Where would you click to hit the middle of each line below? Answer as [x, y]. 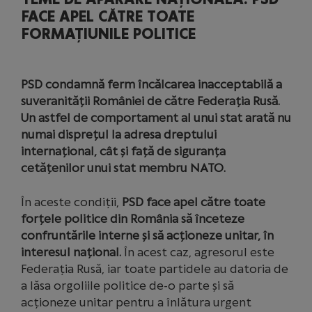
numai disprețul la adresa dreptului [119, 134]
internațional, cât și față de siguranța [123, 151]
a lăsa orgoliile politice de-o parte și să [127, 286]
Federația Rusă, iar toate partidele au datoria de [155, 269]
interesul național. [71, 252]
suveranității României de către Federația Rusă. [150, 101]
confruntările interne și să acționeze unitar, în [147, 235]
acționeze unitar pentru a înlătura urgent [136, 302]
